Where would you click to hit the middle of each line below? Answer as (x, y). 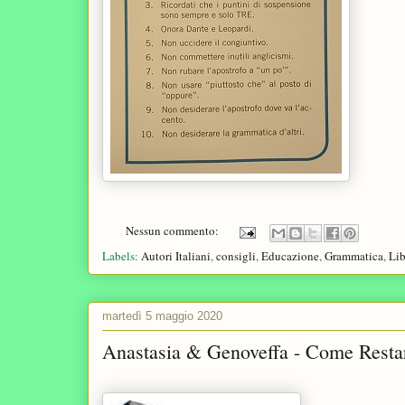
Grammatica (354, 256)
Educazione (290, 256)
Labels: (122, 256)
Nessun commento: (174, 231)
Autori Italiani (176, 256)
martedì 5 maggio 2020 (162, 316)
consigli (236, 256)
